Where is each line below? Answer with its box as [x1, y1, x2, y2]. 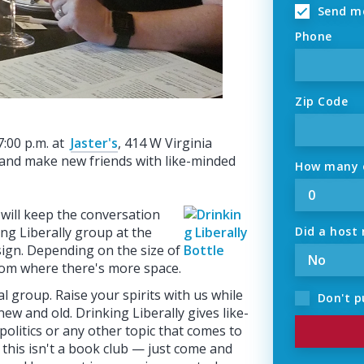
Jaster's [71, 133, 118, 152]
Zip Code [295, 93, 349, 110]
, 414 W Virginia [118, 133, 212, 152]
